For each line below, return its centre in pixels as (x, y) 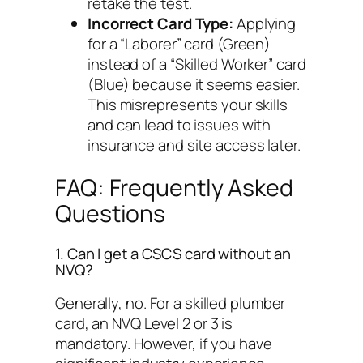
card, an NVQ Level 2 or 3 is (144, 323)
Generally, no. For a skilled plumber (171, 303)
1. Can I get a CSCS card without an (173, 254)
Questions (111, 213)
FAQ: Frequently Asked (174, 187)
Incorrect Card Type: (160, 23)
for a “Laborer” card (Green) (179, 43)
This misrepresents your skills (188, 104)
